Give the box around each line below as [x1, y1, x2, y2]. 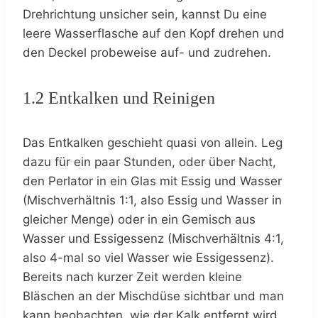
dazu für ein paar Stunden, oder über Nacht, [23, 154, 276, 169]
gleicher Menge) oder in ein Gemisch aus [23, 212, 256, 226]
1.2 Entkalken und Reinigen [23, 88, 215, 107]
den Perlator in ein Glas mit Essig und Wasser [23, 173, 282, 188]
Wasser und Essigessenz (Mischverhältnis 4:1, [23, 231, 284, 246]
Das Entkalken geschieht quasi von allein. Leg [23, 135, 283, 150]
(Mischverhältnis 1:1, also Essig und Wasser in [23, 192, 282, 207]
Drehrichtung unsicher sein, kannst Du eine [23, 7, 267, 22]
